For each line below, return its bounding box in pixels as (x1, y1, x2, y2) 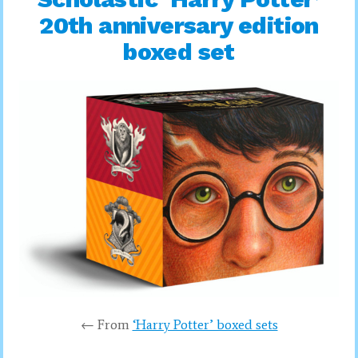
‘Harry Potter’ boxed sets (132, 316, 278, 332)
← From (80, 316, 133, 332)
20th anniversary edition (39, 11, 319, 39)
